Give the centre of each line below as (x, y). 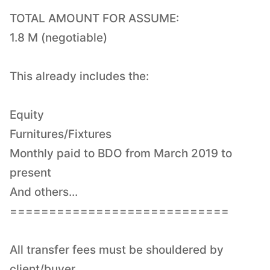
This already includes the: (79, 76)
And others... (44, 192)
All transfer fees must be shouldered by (117, 250)
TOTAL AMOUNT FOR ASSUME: (94, 18)
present (30, 172)
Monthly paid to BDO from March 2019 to (121, 153)
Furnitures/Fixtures (61, 134)
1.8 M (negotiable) (58, 37)
